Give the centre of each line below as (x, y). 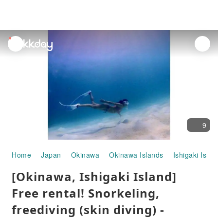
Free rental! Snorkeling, (86, 193)
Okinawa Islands (136, 155)
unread (20, 42)
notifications (28, 53)
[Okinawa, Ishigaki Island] (94, 176)
